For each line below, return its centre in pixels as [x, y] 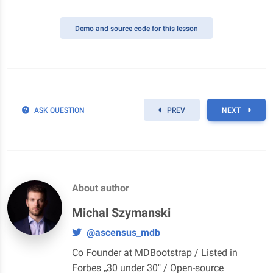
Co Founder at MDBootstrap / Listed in [155, 252]
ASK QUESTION [59, 110]
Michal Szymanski [121, 212]
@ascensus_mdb [123, 232]
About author [101, 188]
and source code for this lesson [147, 28]
